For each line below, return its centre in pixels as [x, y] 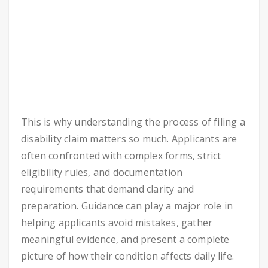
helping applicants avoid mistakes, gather [117, 223]
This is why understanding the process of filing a [133, 122]
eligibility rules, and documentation [102, 172]
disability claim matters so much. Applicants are [129, 139]
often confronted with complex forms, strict [121, 156]
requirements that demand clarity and [108, 189]
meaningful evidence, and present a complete [125, 239]
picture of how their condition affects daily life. [128, 256]
